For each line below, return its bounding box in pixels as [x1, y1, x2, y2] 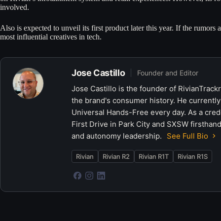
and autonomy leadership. [72, 131, 164, 141]
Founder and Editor [137, 68, 199, 77]
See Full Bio [167, 131, 208, 141]
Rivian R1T [139, 152, 169, 160]
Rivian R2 [103, 152, 130, 160]
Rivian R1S [178, 152, 208, 160]
